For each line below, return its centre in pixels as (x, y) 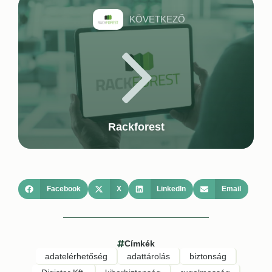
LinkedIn (172, 189)
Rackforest (136, 127)
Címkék (140, 244)
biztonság (208, 257)
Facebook (63, 189)
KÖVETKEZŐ (157, 19)
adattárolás (148, 257)
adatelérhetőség (76, 257)
